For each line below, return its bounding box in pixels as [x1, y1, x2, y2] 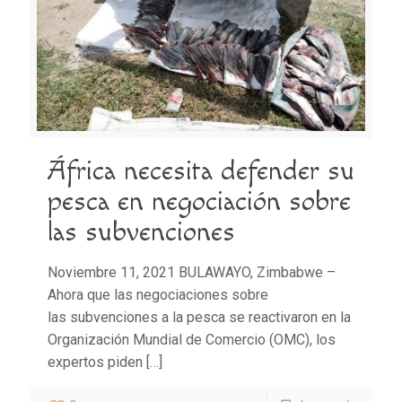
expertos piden [48, 354, 143, 371]
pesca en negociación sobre [48, 186, 351, 219]
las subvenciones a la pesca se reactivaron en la [48, 309, 351, 327]
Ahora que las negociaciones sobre [48, 286, 268, 304]
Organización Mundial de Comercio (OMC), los [48, 331, 336, 349]
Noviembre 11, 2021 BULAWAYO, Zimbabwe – [48, 264, 336, 282]
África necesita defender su [48, 155, 354, 188]
